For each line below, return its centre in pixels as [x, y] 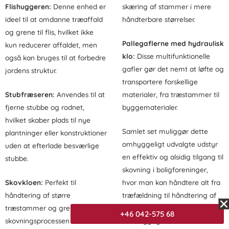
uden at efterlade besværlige [52, 145]
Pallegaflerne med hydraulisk [173, 43]
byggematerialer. [150, 107]
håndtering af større [38, 195]
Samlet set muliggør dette [165, 131]
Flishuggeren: [28, 7]
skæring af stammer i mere [167, 7]
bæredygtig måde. [153, 220]
